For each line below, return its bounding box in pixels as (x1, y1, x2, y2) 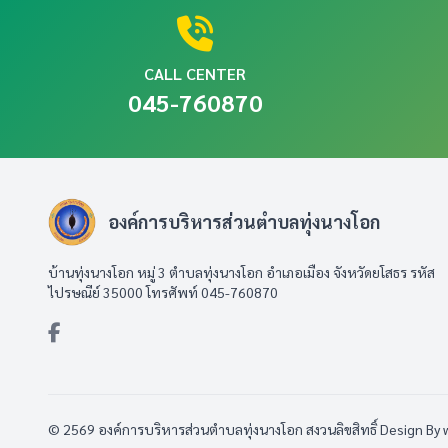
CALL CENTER (144, 63, 246, 84)
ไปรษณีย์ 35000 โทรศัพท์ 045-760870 (48, 283, 278, 301)
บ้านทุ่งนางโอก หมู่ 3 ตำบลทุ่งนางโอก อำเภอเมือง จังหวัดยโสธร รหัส (48, 263, 435, 281)
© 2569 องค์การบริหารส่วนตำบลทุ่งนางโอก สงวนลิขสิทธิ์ (48, 420, 380, 438)
